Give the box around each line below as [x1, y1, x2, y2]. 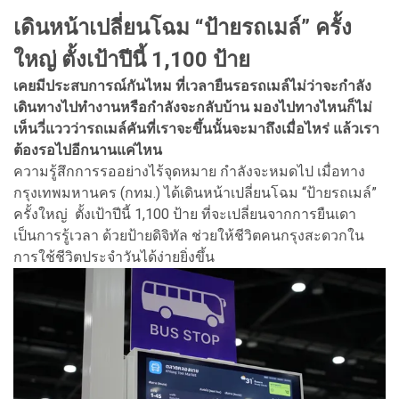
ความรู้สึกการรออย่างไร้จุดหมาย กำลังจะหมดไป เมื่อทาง [13, 162, 365, 180]
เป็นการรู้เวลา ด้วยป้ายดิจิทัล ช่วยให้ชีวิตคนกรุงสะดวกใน [13, 226, 364, 244]
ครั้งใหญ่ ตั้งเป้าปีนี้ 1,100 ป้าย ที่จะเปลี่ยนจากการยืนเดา [13, 205, 356, 223]
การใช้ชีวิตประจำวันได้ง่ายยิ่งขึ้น [13, 248, 215, 265]
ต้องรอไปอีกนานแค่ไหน [13, 141, 162, 159]
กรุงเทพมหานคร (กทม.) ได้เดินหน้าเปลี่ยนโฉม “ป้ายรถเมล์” [13, 183, 377, 201]
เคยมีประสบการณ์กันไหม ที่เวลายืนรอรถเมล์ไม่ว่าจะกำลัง [13, 77, 371, 94]
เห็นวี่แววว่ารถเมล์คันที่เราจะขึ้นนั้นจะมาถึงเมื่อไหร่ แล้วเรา [13, 119, 379, 137]
